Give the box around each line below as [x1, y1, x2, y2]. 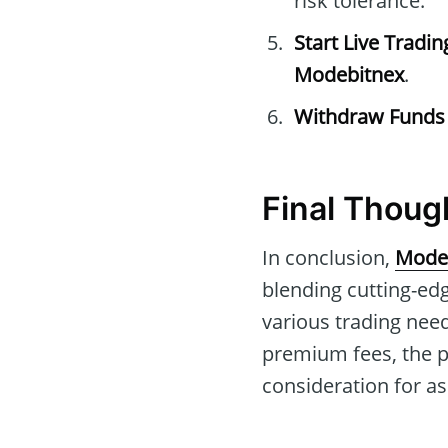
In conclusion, [262, 243, 395, 271]
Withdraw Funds [294, 103, 445, 131]
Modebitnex [294, 61, 404, 89]
